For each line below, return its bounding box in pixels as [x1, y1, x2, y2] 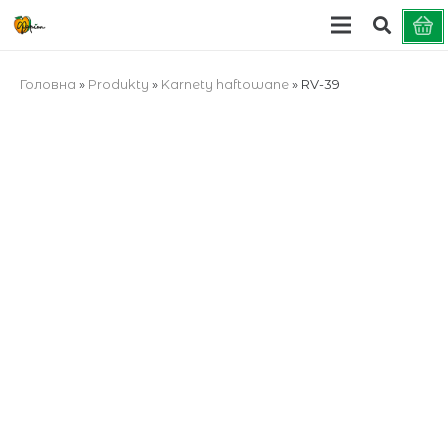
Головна [19, 75, 76, 92]
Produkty [87, 75, 149, 92]
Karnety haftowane [160, 75, 289, 92]
